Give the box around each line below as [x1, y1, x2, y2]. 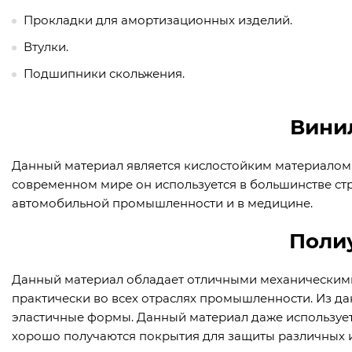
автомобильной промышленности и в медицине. [12, 196, 313, 211]
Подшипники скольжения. [24, 66, 185, 82]
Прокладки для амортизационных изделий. [24, 13, 292, 28]
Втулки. [24, 39, 68, 55]
